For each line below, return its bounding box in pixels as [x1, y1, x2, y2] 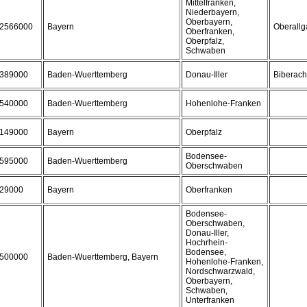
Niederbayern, [186, 8, 239, 17]
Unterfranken [186, 295, 234, 305]
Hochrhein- [186, 238, 228, 247]
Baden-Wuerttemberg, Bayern [47, 252, 158, 262]
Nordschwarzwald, [186, 267, 255, 276]
